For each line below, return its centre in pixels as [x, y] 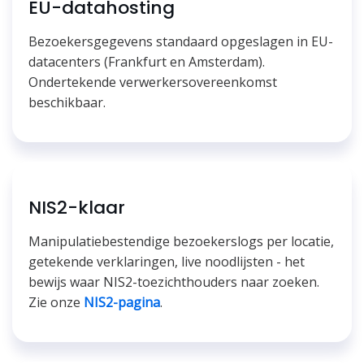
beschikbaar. [67, 103]
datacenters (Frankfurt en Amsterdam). [147, 62]
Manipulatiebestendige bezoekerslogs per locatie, [181, 242]
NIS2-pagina [122, 303]
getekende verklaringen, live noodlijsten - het [167, 262]
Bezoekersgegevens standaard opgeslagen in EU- [181, 42]
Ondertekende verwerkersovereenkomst [153, 82]
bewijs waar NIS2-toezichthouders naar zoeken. [174, 282]
